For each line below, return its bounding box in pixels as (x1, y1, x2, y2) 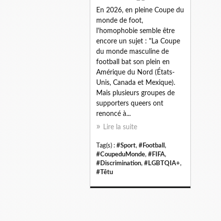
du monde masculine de (96, 48, 169, 55)
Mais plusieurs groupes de (96, 89, 175, 97)
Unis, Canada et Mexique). (96, 79, 175, 86)
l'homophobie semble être (96, 27, 175, 35)
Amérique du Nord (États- (96, 69, 175, 76)
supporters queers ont (96, 100, 163, 107)
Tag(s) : (96, 142, 116, 148)
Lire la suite (103, 123, 137, 131)
